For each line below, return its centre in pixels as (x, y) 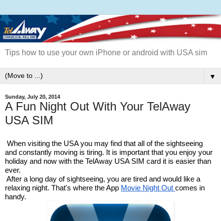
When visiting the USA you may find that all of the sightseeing (105, 143)
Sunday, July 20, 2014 (33, 97)
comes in (190, 187)
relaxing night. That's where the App (63, 187)
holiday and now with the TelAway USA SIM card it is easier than (108, 161)
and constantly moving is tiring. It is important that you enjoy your (109, 152)
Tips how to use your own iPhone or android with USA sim (106, 53)
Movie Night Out (148, 187)
